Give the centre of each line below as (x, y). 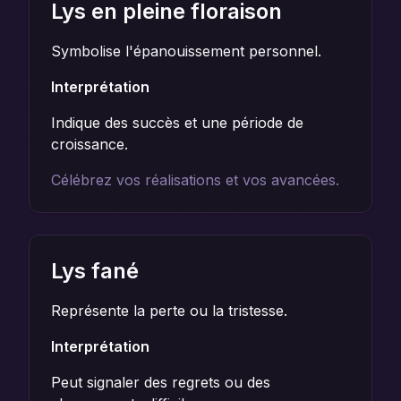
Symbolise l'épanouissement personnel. (186, 51)
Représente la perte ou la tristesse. (169, 311)
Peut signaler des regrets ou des (161, 382)
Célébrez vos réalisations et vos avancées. (195, 180)
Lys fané (95, 271)
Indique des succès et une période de (177, 123)
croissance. (90, 144)
